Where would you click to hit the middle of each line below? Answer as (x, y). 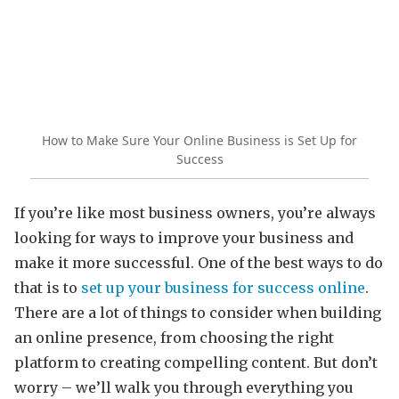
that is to (48, 287)
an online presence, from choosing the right (174, 337)
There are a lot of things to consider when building (198, 312)
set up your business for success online (223, 287)
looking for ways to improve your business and (184, 237)
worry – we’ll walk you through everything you (184, 387)
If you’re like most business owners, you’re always (195, 212)
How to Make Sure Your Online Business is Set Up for (199, 141)
